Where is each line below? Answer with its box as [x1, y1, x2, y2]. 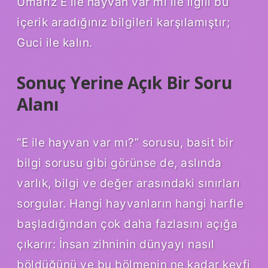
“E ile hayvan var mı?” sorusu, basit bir [17, 135, 233, 150]
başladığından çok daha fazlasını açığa [17, 217, 237, 232]
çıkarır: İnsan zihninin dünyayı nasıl [17, 237, 215, 252]
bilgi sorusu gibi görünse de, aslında [17, 156, 222, 170]
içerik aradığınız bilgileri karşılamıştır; [17, 15, 230, 30]
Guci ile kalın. [17, 35, 93, 50]
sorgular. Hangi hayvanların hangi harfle [17, 196, 243, 211]
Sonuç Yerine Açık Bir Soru [17, 71, 232, 95]
